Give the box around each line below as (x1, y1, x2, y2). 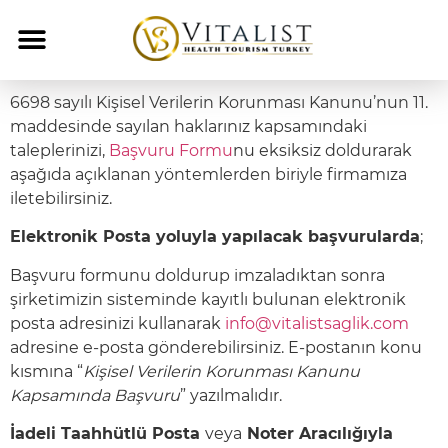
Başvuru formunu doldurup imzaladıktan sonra (10, 265, 385, 285)
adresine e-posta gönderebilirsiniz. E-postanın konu (10, 337, 422, 357)
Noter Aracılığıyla (242, 424, 393, 444)
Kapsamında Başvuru (10, 385, 180, 405)
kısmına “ (10, 361, 83, 381)
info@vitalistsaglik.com (225, 313, 409, 333)
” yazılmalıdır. (180, 385, 282, 405)
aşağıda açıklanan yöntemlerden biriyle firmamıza (10, 165, 407, 184)
